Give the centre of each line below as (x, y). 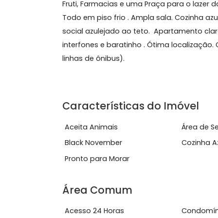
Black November (104, 207)
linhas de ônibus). (104, 113)
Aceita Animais (101, 190)
